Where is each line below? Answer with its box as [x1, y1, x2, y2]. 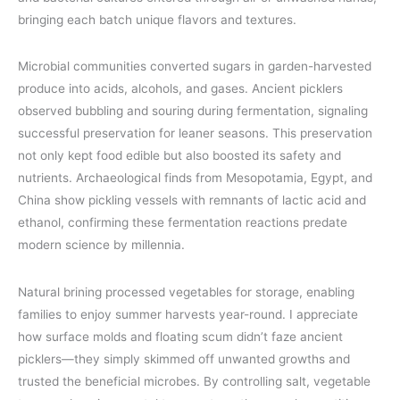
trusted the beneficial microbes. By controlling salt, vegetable [18, 373, 371, 388]
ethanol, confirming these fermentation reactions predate [18, 215, 347, 230]
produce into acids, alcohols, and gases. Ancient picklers [18, 81, 343, 96]
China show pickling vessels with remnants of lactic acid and [18, 193, 366, 208]
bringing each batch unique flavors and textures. [18, 12, 296, 27]
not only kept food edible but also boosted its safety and [18, 148, 341, 163]
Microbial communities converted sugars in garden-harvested [18, 59, 371, 74]
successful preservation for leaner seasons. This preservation [18, 126, 372, 141]
